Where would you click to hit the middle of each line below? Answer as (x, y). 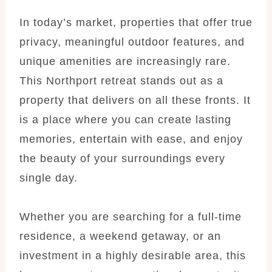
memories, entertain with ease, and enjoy (131, 139)
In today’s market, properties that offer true (136, 22)
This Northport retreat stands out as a (121, 80)
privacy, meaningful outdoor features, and (132, 42)
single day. (49, 178)
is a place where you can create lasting (125, 119)
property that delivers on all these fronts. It (135, 100)
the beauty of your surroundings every (122, 158)
